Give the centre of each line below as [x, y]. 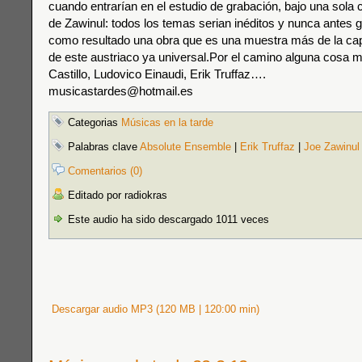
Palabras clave [102, 147]
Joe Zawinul [332, 147]
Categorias [93, 122]
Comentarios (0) [105, 171]
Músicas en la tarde [167, 122]
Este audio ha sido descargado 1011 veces [167, 219]
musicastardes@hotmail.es [121, 91]
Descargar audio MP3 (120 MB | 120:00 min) [154, 309]
